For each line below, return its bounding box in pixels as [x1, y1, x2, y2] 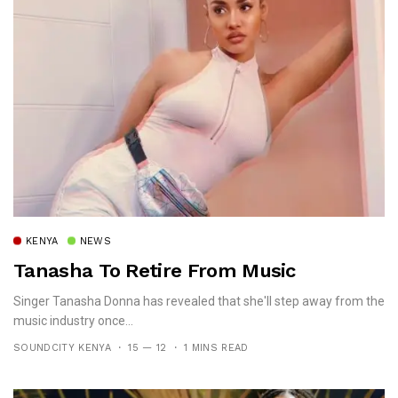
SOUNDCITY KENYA [13, 342, 111, 354]
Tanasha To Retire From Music [13, 259, 296, 283]
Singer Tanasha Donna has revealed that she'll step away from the [13, 294, 385, 309]
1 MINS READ [183, 342, 249, 354]
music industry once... [13, 314, 133, 329]
